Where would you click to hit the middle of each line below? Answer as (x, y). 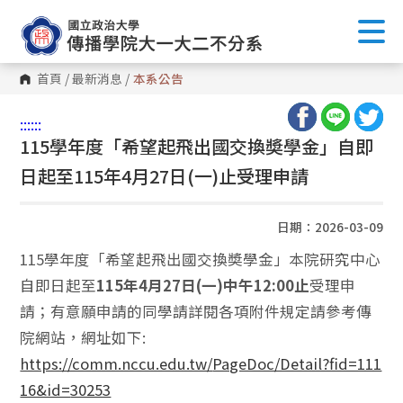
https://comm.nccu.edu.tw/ (116, 363)
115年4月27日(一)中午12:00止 (203, 285)
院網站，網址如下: (83, 337)
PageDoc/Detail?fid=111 (297, 363)
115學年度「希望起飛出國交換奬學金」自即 (197, 146)
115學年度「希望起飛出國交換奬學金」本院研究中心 (201, 259)
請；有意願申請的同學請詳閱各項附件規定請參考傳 (196, 311)
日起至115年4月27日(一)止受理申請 (165, 176)
